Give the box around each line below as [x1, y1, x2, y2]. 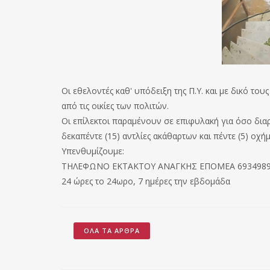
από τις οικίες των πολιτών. [61, 100, 169, 112]
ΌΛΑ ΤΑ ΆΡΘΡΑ [84, 226, 140, 236]
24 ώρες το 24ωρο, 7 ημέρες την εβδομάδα [61, 175, 230, 187]
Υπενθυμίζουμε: [61, 145, 124, 157]
